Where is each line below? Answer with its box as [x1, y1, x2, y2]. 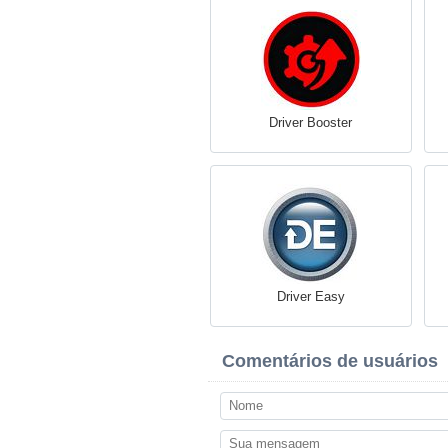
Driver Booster [269, 115, 352, 130]
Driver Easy [276, 289, 345, 304]
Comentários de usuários [222, 351, 438, 371]
